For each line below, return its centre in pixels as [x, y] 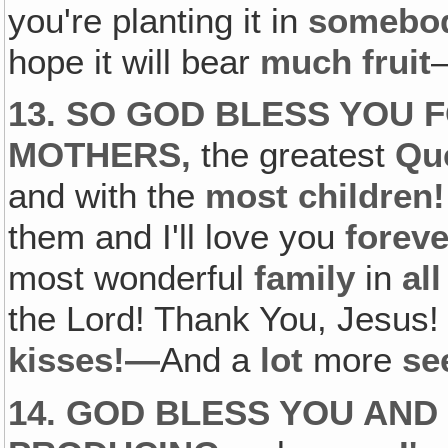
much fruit [346, 61]
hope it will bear [134, 61]
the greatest [298, 155]
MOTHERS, [105, 155]
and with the [107, 196]
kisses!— [84, 360]
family [310, 278]
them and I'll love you [177, 237]
